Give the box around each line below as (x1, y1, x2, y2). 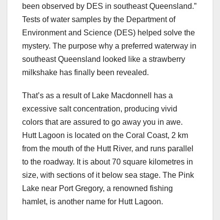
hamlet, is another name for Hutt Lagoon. (22, 197, 163, 206)
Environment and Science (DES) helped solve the (22, 28, 195, 37)
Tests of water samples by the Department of (22, 15, 175, 24)
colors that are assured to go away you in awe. (22, 118, 183, 127)
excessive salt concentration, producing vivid (22, 105, 177, 113)
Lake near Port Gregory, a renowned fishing (22, 184, 173, 193)
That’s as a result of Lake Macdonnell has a (22, 91, 173, 100)
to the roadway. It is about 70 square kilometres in (22, 158, 193, 166)
